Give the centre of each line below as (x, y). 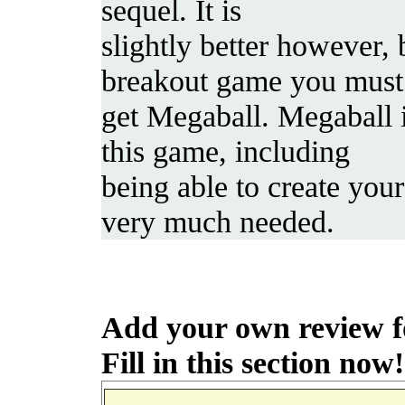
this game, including (226, 151)
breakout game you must (252, 80)
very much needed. (218, 221)
